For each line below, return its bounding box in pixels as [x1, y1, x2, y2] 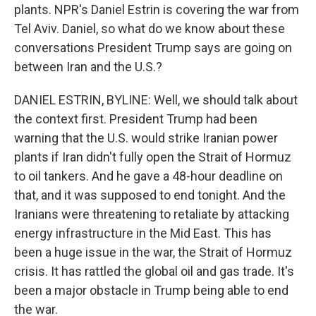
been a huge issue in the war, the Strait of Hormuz [14, 245, 292, 260]
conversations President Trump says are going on [14, 40, 292, 55]
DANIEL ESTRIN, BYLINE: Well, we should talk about [14, 92, 298, 107]
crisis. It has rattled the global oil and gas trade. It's [14, 264, 294, 279]
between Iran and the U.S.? [14, 59, 162, 74]
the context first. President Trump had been [14, 111, 257, 126]
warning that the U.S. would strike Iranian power [14, 130, 278, 145]
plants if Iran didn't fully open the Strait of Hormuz [14, 150, 291, 164]
